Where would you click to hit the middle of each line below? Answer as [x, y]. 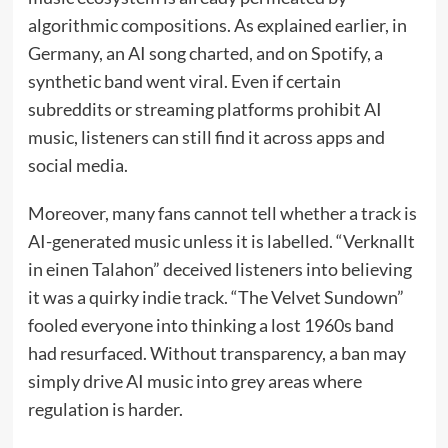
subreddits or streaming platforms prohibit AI [204, 108]
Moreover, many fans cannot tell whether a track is [222, 212]
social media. [77, 164]
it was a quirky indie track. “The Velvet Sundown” [215, 296]
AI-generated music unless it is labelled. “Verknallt [221, 240]
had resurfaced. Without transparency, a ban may [216, 352]
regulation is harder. [105, 408]
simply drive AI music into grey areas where [194, 380]
